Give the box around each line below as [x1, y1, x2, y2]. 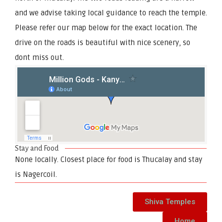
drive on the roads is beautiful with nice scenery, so [15, 38, 190, 47]
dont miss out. [15, 53, 64, 62]
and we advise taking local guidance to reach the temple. [15, 8, 207, 17]
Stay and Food [15, 144, 59, 152]
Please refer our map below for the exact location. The [15, 23, 197, 32]
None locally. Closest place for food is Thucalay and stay [15, 155, 202, 164]
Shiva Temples [145, 197, 195, 206]
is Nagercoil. [15, 169, 57, 179]
